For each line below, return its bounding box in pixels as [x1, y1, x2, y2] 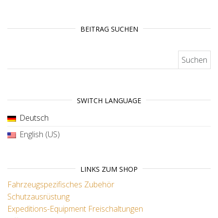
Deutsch [19, 112, 49, 123]
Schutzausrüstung [7, 191, 70, 202]
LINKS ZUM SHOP [80, 164, 138, 174]
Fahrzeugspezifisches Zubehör [7, 179, 114, 190]
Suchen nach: [7, 50, 57, 61]
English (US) [19, 128, 60, 140]
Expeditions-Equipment [7, 203, 86, 214]
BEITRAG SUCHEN [80, 24, 138, 34]
